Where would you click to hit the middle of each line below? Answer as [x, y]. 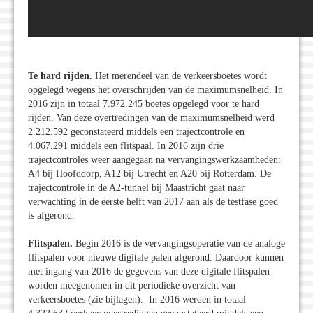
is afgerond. [51, 216]
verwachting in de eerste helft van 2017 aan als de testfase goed [153, 202]
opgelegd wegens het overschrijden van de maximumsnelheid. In [155, 90]
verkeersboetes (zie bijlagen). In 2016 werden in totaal [137, 300]
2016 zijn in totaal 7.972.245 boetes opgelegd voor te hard [144, 104]
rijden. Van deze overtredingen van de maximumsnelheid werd [151, 118]
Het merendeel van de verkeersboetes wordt [181, 76]
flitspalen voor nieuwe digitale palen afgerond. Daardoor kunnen [156, 258]
